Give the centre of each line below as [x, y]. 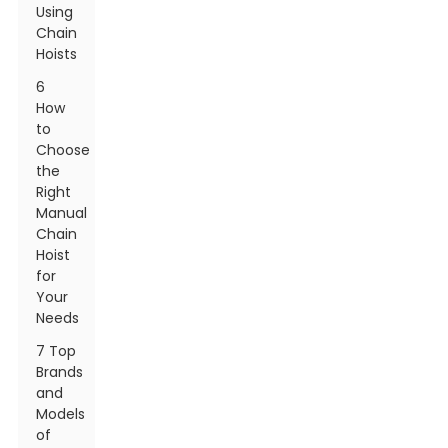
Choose [63, 150]
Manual [62, 213]
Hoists [57, 54]
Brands [60, 372]
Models [61, 414]
